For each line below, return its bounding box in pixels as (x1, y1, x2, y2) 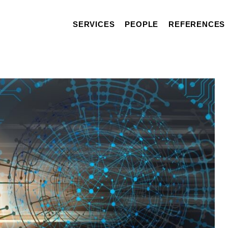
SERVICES (72, 19, 115, 28)
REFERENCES (168, 19, 225, 28)
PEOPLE (125, 19, 159, 28)
